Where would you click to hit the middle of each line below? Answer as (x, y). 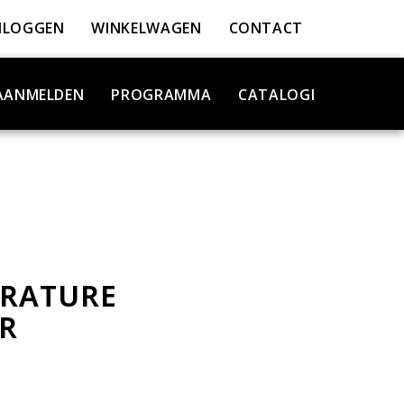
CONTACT (266, 28)
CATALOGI (277, 95)
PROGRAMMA (161, 95)
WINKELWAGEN (147, 28)
